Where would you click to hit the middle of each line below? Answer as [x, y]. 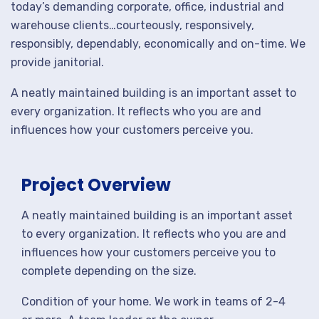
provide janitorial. [57, 62]
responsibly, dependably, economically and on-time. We [158, 44]
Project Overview [96, 185]
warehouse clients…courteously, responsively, [132, 25]
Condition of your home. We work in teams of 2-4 [153, 302]
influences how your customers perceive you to [148, 252]
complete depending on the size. [109, 271]
